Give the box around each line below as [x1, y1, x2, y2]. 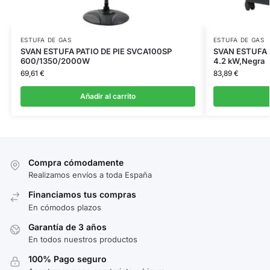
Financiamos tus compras [28, 189, 136, 200]
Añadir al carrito [80, 91, 136, 101]
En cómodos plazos [28, 202, 101, 212]
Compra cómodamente [28, 157, 124, 168]
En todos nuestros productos [28, 234, 137, 244]
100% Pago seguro [28, 253, 107, 264]
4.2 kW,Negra [213, 55, 265, 66]
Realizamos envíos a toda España [28, 170, 152, 180]
